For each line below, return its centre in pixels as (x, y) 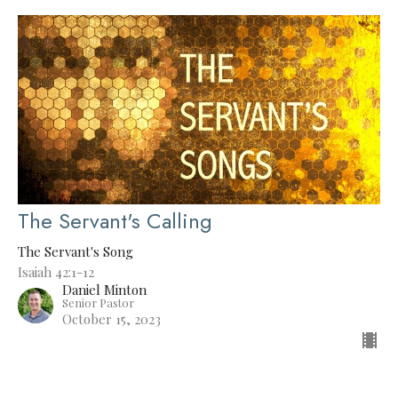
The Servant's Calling (115, 220)
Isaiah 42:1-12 (56, 271)
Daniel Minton (104, 289)
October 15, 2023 (111, 318)
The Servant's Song (76, 251)
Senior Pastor (98, 302)
